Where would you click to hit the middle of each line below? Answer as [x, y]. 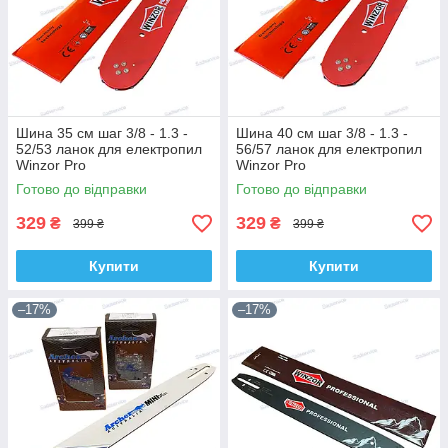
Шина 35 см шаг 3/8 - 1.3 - [102, 133]
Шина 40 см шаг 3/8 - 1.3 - [322, 133]
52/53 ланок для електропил [109, 149]
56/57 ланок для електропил [329, 149]
